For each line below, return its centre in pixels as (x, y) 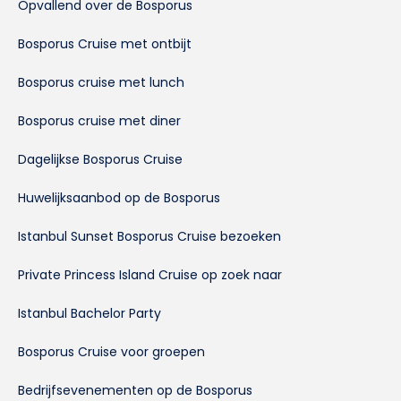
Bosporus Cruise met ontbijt (105, 44)
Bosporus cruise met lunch (101, 83)
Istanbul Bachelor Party (90, 314)
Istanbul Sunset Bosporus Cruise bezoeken (149, 237)
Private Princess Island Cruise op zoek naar (150, 275)
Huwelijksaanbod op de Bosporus (119, 198)
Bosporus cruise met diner (99, 121)
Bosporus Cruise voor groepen (111, 352)
